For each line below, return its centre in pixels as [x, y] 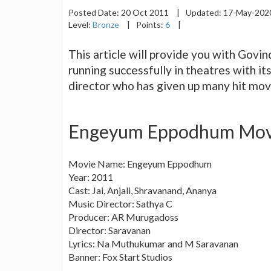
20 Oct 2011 [146, 12]
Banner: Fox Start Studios [120, 256]
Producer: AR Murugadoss [123, 217]
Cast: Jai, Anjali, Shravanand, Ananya [142, 190]
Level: [80, 24]
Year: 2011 [91, 177]
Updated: [204, 12]
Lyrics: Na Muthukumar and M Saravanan [153, 243]
